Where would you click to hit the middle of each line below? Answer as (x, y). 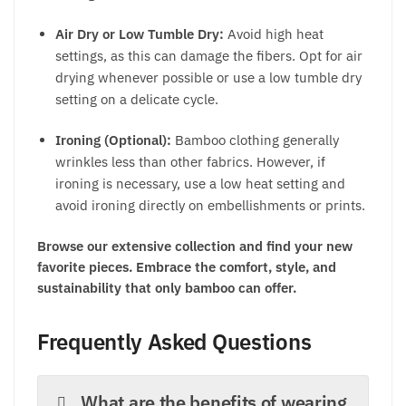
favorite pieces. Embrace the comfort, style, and (187, 267)
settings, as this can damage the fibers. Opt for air (209, 55)
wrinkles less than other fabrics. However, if (190, 162)
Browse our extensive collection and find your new (195, 246)
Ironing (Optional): (115, 140)
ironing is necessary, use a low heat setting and (200, 184)
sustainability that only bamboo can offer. (167, 288)
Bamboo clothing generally (257, 140)
